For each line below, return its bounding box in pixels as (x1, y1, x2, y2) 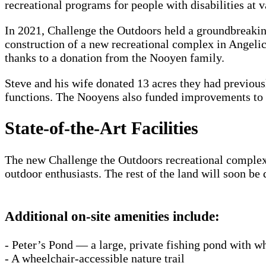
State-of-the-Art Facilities (5, 118, 198, 138)
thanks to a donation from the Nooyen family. (5, 50, 224, 64)
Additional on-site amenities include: (5, 208, 220, 224)
